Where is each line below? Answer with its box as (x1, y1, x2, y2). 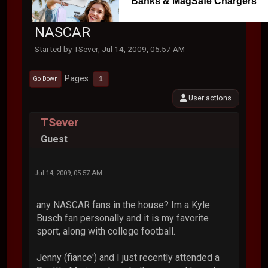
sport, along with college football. (36, 225, 176, 237)
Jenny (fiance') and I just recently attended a (36, 251, 220, 263)
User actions (186, 93, 232, 102)
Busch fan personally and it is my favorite (36, 212, 209, 224)
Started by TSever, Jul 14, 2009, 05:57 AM (35, 44, 185, 54)
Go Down (33, 75, 59, 83)
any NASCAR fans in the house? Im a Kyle (36, 199, 211, 211)
